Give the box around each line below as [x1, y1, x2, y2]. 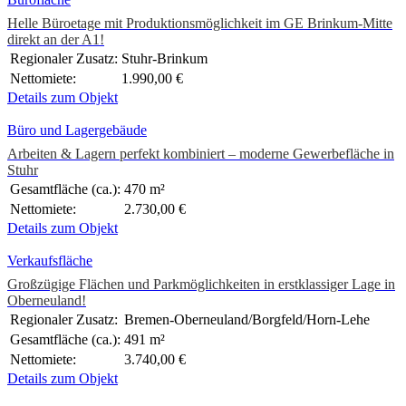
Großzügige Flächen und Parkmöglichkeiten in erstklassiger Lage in [7, 276, 395, 293]
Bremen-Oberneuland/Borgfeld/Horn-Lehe [124, 312, 370, 328]
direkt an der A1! [7, 32, 104, 48]
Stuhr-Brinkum [121, 51, 208, 67]
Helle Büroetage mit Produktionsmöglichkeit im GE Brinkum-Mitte [7, 15, 392, 32]
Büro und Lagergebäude [7, 122, 147, 139]
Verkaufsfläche [7, 253, 92, 269]
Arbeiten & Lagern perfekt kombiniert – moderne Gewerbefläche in [7, 146, 394, 162]
